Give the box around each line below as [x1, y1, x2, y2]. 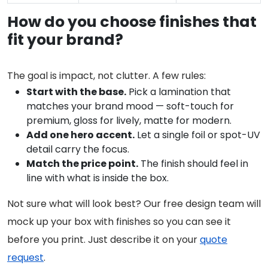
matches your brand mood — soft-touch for [26, 99, 234, 113]
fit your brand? [7, 29, 123, 50]
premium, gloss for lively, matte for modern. [26, 113, 232, 127]
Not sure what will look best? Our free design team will [7, 196, 261, 211]
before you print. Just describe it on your [7, 232, 200, 246]
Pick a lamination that [126, 84, 231, 99]
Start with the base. [26, 84, 126, 99]
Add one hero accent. [26, 127, 135, 142]
